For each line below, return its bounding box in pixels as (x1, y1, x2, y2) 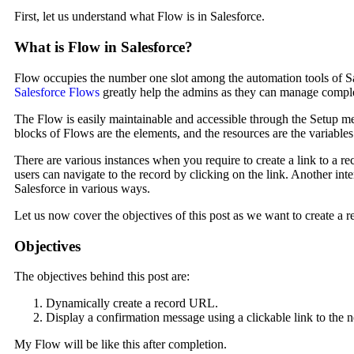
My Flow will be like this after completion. (14, 337, 227, 352)
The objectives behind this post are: (14, 269, 190, 284)
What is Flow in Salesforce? (14, 39, 193, 56)
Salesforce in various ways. (14, 181, 150, 195)
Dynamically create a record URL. (46, 296, 218, 311)
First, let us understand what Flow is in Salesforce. (14, 9, 265, 24)
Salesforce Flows (14, 85, 100, 99)
